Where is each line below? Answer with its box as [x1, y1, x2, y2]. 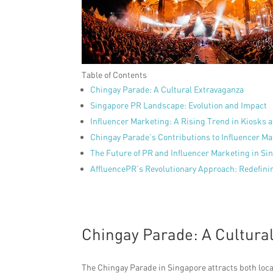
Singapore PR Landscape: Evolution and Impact [90, 100, 268, 110]
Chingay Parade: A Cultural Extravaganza [90, 84, 244, 94]
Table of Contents [82, 69, 147, 80]
